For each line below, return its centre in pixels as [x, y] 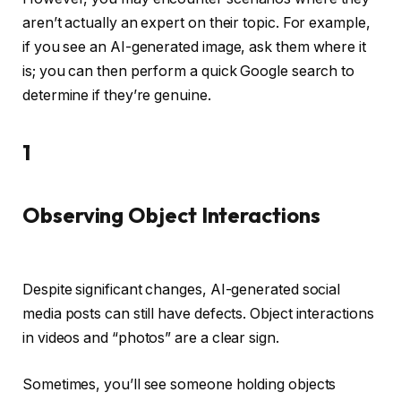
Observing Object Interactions [171, 214]
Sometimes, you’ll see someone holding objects [179, 384]
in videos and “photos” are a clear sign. [151, 338]
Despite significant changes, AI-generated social [182, 290]
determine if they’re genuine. [117, 96]
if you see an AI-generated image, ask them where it [194, 47]
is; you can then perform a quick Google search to [189, 72]
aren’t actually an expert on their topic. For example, [196, 23]
